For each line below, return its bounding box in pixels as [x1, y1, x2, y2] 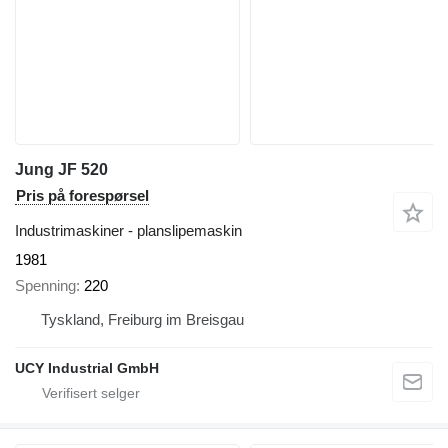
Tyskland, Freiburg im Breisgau [41, 311, 244, 328]
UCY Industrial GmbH [15, 360, 159, 376]
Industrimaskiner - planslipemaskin [15, 221, 242, 239]
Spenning [15, 277, 76, 294]
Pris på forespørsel [16, 186, 149, 204]
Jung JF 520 [15, 160, 108, 178]
